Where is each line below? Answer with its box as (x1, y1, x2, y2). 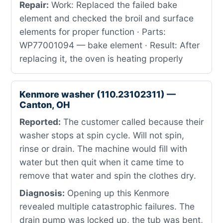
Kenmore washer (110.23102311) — (19, 89, 176, 100)
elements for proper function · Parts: (19, 26, 166, 37)
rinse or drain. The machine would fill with (19, 143, 187, 154)
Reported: (19, 116, 61, 127)
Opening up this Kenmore (65, 188, 169, 198)
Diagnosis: (19, 188, 65, 198)
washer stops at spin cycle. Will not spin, (19, 130, 184, 140)
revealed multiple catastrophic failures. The (19, 201, 195, 212)
